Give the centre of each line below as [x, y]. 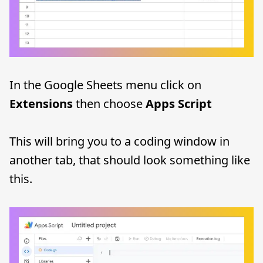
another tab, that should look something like [130, 160]
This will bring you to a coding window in [119, 141]
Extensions [41, 104]
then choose [109, 104]
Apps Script [179, 104]
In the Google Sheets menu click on [105, 85]
